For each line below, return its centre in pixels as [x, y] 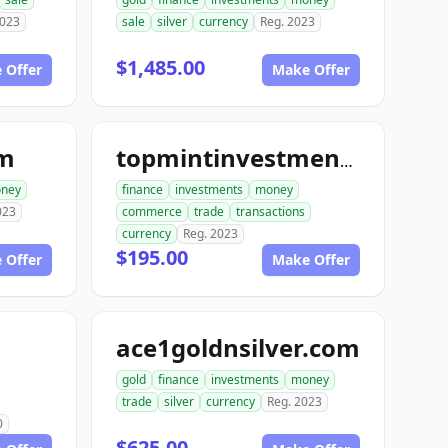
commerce [152, 211]
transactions [270, 211]
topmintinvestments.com [346, 161]
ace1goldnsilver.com [238, 347]
